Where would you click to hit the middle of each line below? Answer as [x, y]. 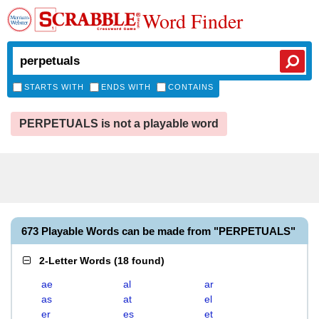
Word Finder [193, 21]
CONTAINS [191, 87]
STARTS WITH [54, 87]
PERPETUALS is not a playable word [119, 124]
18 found [139, 261]
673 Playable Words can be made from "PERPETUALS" [158, 231]
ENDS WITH [126, 87]
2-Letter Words [75, 261]
